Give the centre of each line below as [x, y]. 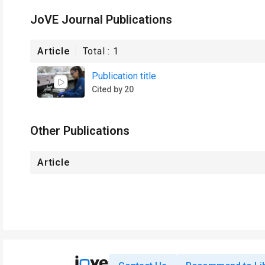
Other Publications [80, 131]
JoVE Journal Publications [101, 20]
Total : [98, 51]
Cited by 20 [113, 89]
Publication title [124, 76]
